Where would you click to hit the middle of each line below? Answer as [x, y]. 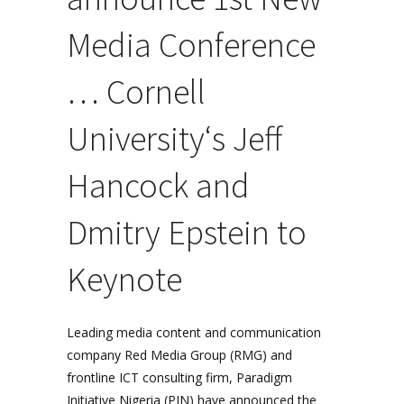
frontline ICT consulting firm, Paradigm [179, 377]
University [136, 138]
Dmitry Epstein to [187, 232]
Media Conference [191, 45]
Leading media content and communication [194, 332]
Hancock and [158, 185]
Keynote [124, 279]
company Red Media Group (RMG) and [179, 355]
